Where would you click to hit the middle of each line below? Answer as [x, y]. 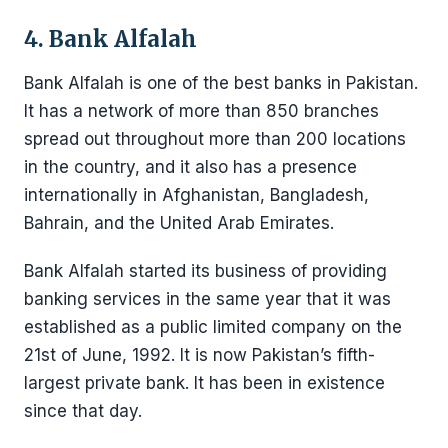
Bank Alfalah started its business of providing [205, 271]
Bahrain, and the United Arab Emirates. [179, 223]
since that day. [83, 411]
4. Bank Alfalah [110, 39]
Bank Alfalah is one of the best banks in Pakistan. [221, 83]
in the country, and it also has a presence [190, 167]
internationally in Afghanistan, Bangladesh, [196, 195]
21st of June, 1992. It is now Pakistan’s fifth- [199, 355]
